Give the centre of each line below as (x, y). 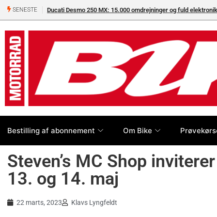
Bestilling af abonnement (51, 130)
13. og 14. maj (63, 179)
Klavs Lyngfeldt (94, 203)
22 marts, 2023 (39, 203)
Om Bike (138, 130)
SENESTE (24, 10)
